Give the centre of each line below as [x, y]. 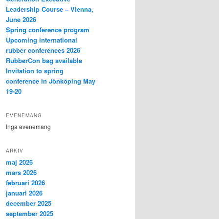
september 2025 [30, 213]
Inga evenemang [28, 127]
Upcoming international [42, 40]
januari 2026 [24, 193]
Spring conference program [48, 29]
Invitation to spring [35, 70]
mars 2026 [21, 172]
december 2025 [29, 203]
